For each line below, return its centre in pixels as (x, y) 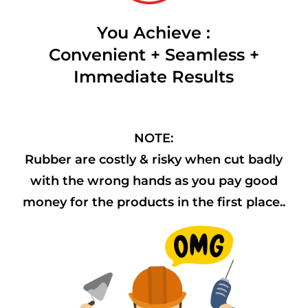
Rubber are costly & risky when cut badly (154, 160)
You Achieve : (154, 33)
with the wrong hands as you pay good (154, 181)
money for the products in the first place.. (154, 202)
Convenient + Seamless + (154, 55)
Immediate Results (154, 77)
